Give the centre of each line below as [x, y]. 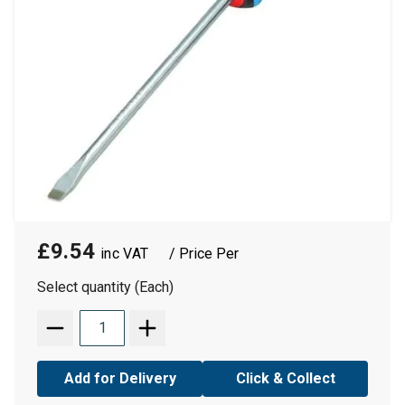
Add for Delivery [120, 378]
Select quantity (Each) [105, 287]
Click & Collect [285, 378]
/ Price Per [203, 254]
